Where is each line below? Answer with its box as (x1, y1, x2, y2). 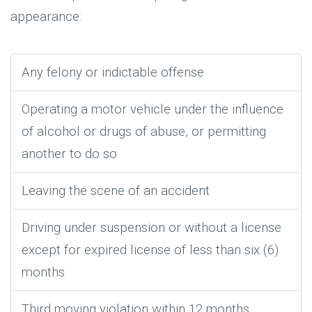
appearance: (10, 8, 81, 24)
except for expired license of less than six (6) (22, 242, 279, 258)
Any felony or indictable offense (22, 64, 204, 80)
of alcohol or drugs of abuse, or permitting (22, 123, 266, 139)
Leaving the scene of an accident (22, 182, 210, 198)
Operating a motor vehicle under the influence (22, 101, 283, 117)
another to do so (22, 146, 117, 162)
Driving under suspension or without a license (22, 219, 281, 235)
